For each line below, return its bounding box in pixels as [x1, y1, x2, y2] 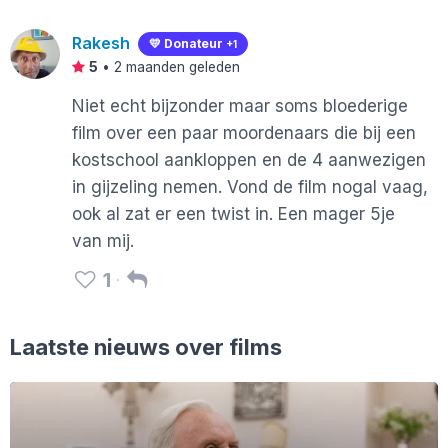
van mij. [72, 230, 134, 251]
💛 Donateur [149, 36, 226, 52]
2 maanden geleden [114, 59, 240, 76]
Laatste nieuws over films [10, 333, 282, 360]
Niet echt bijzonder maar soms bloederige [72, 95, 408, 116]
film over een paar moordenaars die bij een [72, 122, 416, 143]
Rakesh [72, 33, 130, 54]
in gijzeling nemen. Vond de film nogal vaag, [72, 176, 428, 197]
